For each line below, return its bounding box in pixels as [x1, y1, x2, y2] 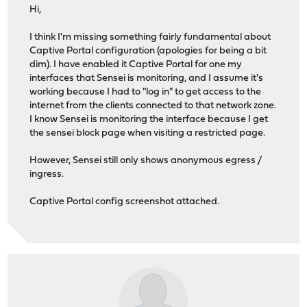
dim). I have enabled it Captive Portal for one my [29, 59, 243, 70]
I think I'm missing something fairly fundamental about [29, 32, 271, 42]
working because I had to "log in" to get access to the [29, 86, 262, 97]
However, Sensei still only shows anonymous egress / [29, 155, 263, 166]
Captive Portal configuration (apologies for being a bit [29, 45, 267, 56]
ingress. [29, 169, 64, 180]
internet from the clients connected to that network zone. [29, 100, 277, 111]
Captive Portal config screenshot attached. [29, 196, 220, 207]
